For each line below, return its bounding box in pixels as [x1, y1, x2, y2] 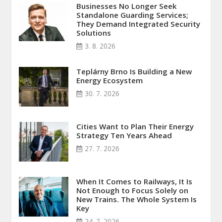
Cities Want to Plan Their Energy [76, 121, 194, 132]
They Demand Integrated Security [76, 19, 201, 29]
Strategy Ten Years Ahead [76, 130, 172, 141]
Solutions [76, 28, 111, 38]
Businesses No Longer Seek [76, 1, 177, 11]
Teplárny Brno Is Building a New [76, 66, 192, 77]
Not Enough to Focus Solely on [76, 185, 189, 196]
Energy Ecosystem [76, 75, 143, 86]
